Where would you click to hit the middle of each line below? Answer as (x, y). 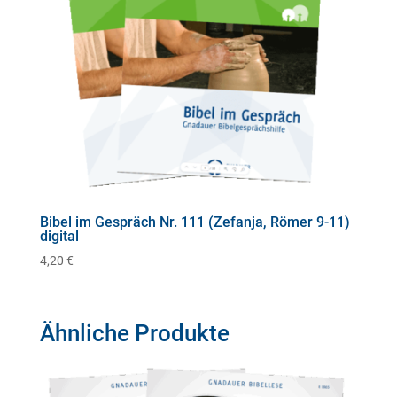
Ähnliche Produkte (134, 333)
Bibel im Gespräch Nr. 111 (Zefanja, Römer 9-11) (195, 222)
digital (59, 236)
